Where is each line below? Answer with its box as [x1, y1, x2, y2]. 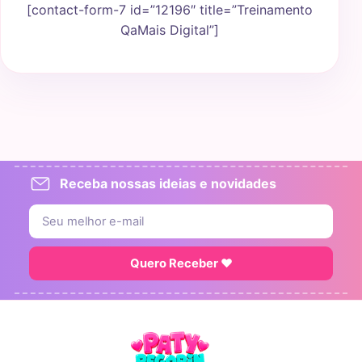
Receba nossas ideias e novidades [60, 175, 276, 192]
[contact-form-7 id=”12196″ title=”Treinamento [27, 2, 313, 19]
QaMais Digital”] [120, 22, 219, 39]
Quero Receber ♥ [129, 255, 233, 271]
